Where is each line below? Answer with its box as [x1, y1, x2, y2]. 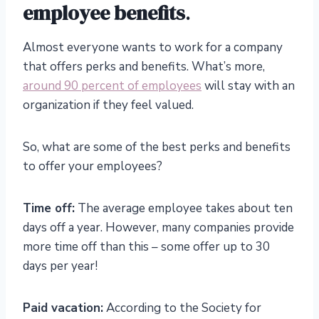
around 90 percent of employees [23, 78, 202, 95]
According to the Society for [103, 300, 261, 317]
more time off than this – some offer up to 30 [23, 239, 270, 256]
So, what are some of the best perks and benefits [23, 139, 291, 156]
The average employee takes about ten [75, 200, 293, 217]
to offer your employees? [23, 158, 162, 175]
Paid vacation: [23, 300, 103, 317]
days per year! [23, 258, 98, 275]
